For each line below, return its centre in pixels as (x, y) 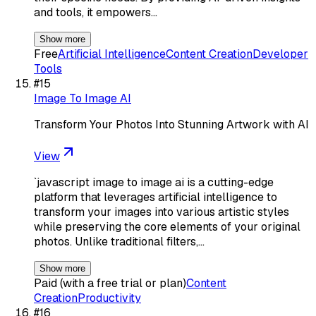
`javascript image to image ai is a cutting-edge (154, 182)
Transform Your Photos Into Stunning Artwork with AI (171, 124)
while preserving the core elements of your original (167, 226)
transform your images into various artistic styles (162, 212)
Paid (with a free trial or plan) (110, 283)
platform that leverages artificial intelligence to (156, 197)
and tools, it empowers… (96, 12)
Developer (280, 54)
